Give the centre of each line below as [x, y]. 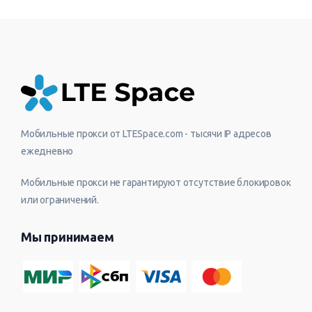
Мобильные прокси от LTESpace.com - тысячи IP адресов [146, 134]
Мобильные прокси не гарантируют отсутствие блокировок [156, 183]
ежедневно [47, 151]
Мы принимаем [68, 237]
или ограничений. [60, 200]
